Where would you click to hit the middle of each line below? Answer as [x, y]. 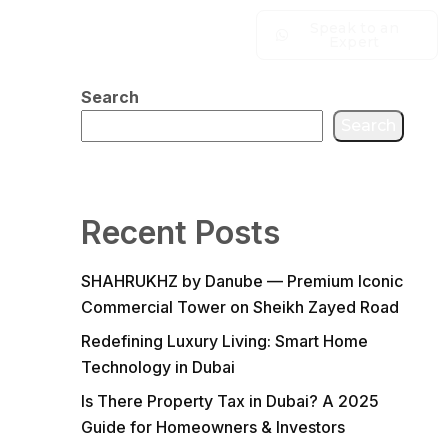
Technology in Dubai [157, 367]
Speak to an [354, 28]
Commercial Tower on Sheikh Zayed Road [239, 307]
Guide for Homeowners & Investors [212, 427]
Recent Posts [180, 232]
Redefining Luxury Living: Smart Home [224, 341]
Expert [354, 42]
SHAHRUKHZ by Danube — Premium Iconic [241, 281]
